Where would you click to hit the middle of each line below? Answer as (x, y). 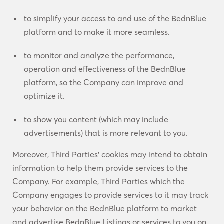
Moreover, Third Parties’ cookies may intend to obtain (110, 154)
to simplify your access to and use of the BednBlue (115, 18)
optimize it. (44, 96)
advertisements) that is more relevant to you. (106, 133)
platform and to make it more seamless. (97, 32)
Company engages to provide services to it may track (110, 195)
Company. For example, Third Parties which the (99, 181)
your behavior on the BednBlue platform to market (105, 208)
